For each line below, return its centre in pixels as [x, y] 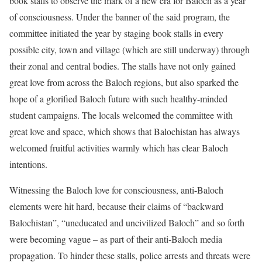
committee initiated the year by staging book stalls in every [116, 33]
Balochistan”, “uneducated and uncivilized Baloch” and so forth [127, 222]
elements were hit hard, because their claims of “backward [116, 206]
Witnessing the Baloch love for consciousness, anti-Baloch [116, 189]
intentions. [28, 164]
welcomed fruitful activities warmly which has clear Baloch [119, 147]
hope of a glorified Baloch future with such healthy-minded [118, 98]
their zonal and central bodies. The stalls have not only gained [123, 65]
